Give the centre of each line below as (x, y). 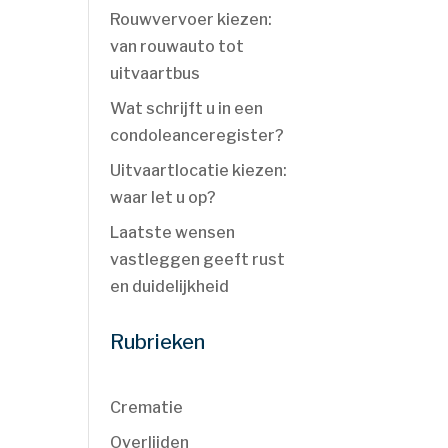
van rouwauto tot (177, 46)
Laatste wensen (173, 232)
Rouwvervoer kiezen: (191, 19)
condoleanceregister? (200, 135)
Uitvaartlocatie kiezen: (199, 170)
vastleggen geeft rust (198, 259)
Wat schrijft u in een (187, 108)
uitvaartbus (158, 73)
